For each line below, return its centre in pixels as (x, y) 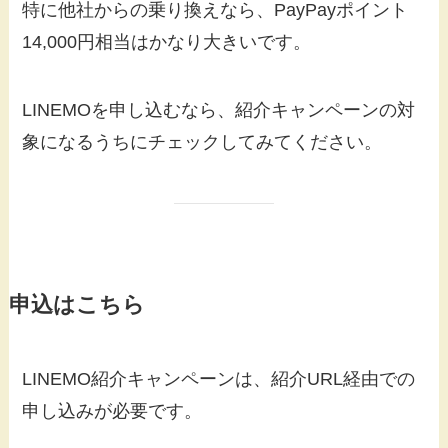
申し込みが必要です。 (112, 410)
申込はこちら (76, 304)
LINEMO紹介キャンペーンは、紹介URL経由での (219, 378)
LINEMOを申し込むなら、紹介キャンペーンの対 (219, 110)
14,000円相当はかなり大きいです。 (167, 42)
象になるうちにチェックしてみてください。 (202, 142)
